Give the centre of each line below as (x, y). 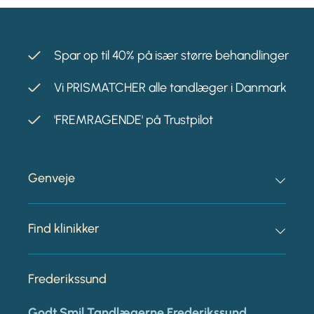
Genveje (52, 178)
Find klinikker (64, 228)
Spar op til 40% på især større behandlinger (171, 55)
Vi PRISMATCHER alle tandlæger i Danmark (170, 87)
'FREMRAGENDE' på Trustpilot (134, 120)
